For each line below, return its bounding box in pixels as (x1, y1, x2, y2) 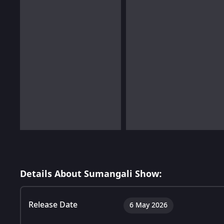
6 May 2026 (129, 199, 167, 210)
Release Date (28, 198, 77, 211)
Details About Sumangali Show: (20, 167, 162, 180)
